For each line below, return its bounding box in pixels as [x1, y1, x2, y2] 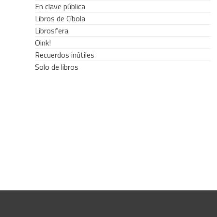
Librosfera [35, 25, 68, 37]
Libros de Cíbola [35, 13, 85, 25]
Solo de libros [35, 61, 78, 73]
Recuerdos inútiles [35, 49, 94, 61]
